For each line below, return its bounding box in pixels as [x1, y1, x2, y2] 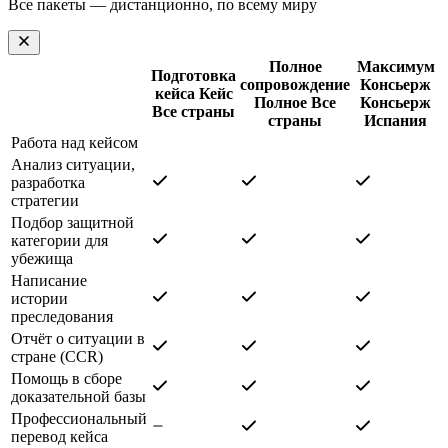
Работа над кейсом [11, 133, 138, 151]
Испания [364, 111, 427, 129]
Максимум [356, 57, 435, 75]
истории [11, 289, 68, 307]
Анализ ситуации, [11, 155, 135, 173]
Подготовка [151, 66, 236, 84]
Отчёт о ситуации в [11, 329, 145, 347]
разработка [11, 173, 85, 191]
